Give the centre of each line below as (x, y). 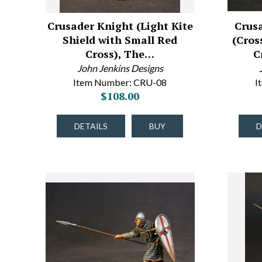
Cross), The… (120, 54)
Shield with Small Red (120, 40)
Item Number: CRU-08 (120, 82)
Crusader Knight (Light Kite (120, 26)
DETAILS (91, 126)
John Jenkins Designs (120, 68)
